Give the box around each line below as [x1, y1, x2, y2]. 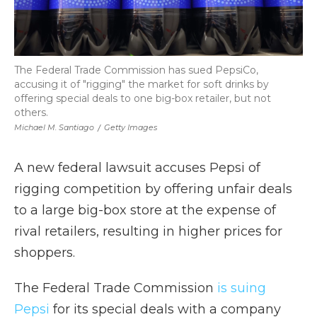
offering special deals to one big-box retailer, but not [14, 92, 271, 105]
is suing [217, 280, 266, 296]
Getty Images [104, 122, 157, 132]
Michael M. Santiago [14, 122, 94, 132]
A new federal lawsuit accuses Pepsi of [14, 160, 260, 175]
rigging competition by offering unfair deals [14, 181, 292, 197]
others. [14, 106, 48, 119]
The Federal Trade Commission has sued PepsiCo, [14, 64, 258, 76]
